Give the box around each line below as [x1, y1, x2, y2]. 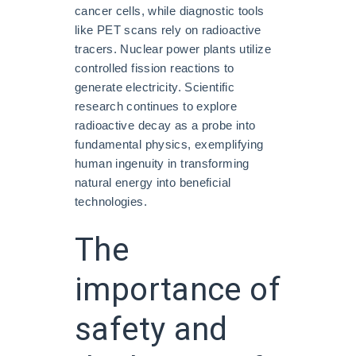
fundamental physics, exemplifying [75, 137, 264, 151]
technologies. [75, 194, 147, 208]
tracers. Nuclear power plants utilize [75, 41, 271, 56]
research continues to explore [75, 99, 237, 113]
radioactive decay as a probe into [75, 118, 256, 132]
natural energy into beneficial [75, 175, 231, 189]
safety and [75, 306, 228, 354]
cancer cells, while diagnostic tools [75, 3, 265, 17]
